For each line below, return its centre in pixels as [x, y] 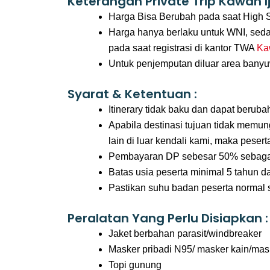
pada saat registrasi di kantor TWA [183, 48]
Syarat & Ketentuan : [132, 94]
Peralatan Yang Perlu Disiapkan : [168, 218]
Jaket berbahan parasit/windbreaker [185, 234]
